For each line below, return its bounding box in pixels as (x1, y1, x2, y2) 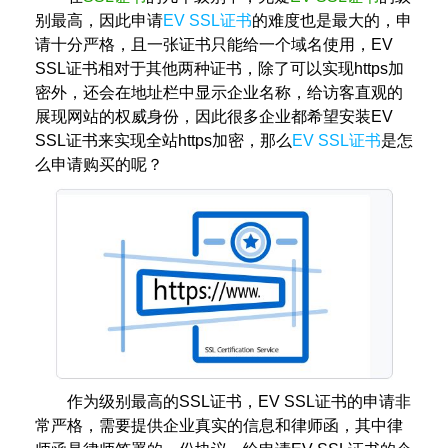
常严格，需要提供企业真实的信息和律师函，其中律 (35, 416, 403, 434)
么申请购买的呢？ (35, 156, 163, 173)
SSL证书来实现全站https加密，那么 (35, 132, 292, 149)
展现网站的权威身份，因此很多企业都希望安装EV (35, 108, 393, 125)
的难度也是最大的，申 (252, 12, 412, 29)
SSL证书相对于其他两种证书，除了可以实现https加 (35, 60, 404, 77)
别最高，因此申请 (35, 12, 163, 29)
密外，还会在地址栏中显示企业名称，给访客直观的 (35, 84, 403, 101)
